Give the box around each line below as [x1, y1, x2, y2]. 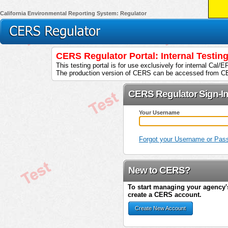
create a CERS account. [127, 191, 202, 198]
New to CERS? [128, 165, 190, 176]
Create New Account [134, 205, 186, 211]
